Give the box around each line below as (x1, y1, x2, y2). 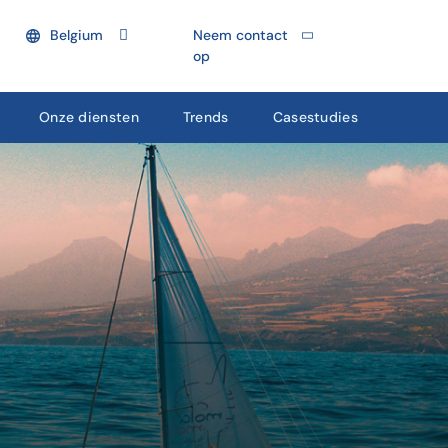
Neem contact (193, 26, 288, 44)
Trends (182, 108, 229, 126)
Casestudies (272, 108, 358, 126)
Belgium (50, 26, 103, 44)
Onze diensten (38, 108, 139, 126)
